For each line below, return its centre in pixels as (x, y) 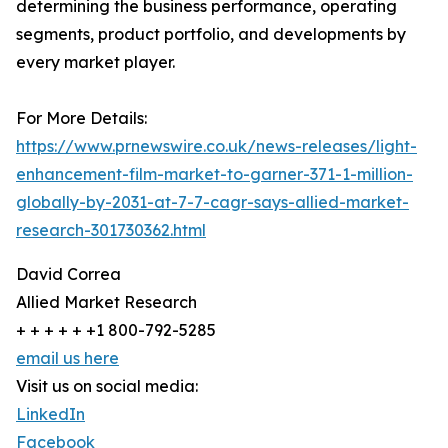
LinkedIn (50, 414)
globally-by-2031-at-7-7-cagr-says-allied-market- (212, 202)
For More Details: (81, 118)
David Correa (68, 274)
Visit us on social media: (107, 386)
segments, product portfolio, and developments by (211, 34)
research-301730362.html (111, 230)
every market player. (95, 62)
